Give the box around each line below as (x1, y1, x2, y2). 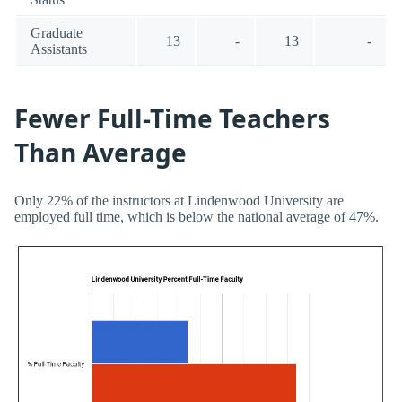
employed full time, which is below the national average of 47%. (14, 208, 379, 224)
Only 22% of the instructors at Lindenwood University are (14, 192, 344, 208)
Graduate (31, 24, 83, 40)
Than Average (14, 135, 187, 170)
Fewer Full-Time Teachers (14, 101, 330, 136)
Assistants (31, 40, 87, 57)
